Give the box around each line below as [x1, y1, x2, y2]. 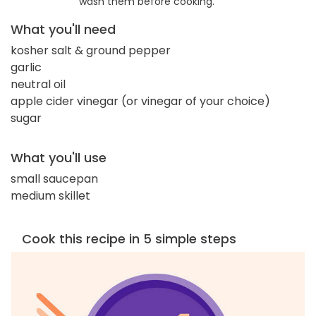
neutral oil [11, 75, 66, 92]
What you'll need [11, 20, 116, 38]
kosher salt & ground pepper [11, 42, 171, 59]
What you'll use [11, 148, 107, 166]
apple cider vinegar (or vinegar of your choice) [11, 92, 270, 109]
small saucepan [11, 170, 98, 187]
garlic [11, 59, 42, 75]
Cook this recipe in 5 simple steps [22, 229, 236, 248]
